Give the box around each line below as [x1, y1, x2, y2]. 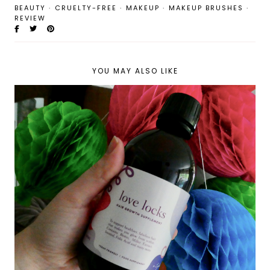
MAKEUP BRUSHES [169, 2, 243, 13]
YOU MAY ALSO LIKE [92, 65, 178, 76]
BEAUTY [14, 2, 46, 13]
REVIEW [14, 13, 46, 23]
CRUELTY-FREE [55, 2, 117, 13]
